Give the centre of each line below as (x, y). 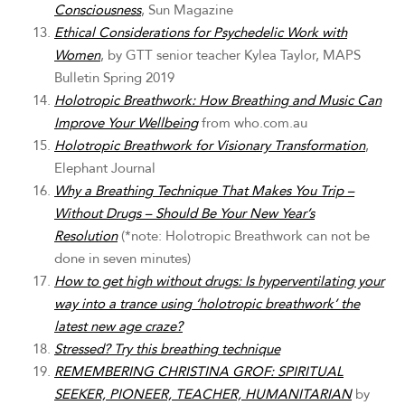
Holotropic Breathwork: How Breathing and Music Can (218, 100)
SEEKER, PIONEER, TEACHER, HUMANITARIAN (203, 394)
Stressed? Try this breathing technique (167, 349)
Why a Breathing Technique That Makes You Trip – (204, 191)
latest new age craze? (118, 326)
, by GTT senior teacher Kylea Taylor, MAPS (231, 55)
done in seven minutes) (122, 259)
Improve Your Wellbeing (126, 123)
